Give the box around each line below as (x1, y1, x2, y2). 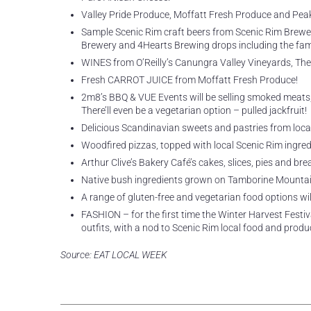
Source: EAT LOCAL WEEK (60, 249, 167, 260)
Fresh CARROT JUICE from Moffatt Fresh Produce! (81, 74, 298, 85)
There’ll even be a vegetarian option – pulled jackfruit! (81, 105, 307, 116)
